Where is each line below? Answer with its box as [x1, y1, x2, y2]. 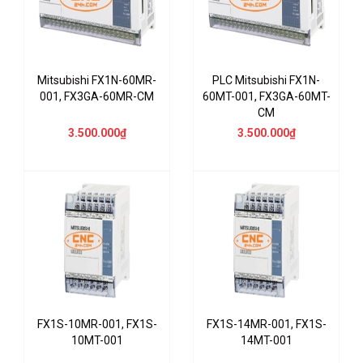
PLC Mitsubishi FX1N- [212, 73, 320, 87]
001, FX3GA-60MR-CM [40, 89, 154, 103]
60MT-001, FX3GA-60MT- [202, 89, 331, 103]
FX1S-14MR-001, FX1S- [206, 317, 327, 331]
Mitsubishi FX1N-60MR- [37, 73, 156, 87]
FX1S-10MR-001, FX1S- [36, 317, 157, 331]
